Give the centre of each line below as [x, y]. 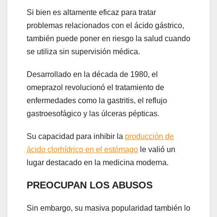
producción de [149, 137]
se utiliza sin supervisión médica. [83, 52]
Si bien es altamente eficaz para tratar [91, 13]
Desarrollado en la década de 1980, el [92, 75]
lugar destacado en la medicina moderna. [98, 163]
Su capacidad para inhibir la [76, 137]
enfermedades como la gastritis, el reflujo [97, 101]
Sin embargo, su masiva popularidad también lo [108, 208]
